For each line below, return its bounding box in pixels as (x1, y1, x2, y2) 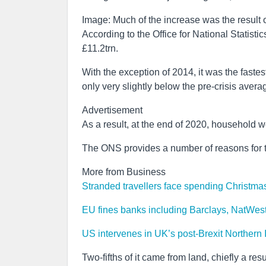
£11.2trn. (82, 43, 118, 53)
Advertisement (82, 105, 142, 115)
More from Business (82, 167, 166, 177)
